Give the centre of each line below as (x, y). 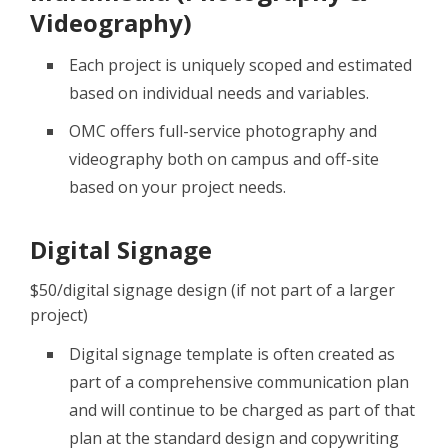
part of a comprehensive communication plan (239, 381)
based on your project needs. (177, 186)
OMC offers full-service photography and (223, 130)
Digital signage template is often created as (232, 353)
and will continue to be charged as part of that (242, 409)
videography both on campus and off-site (224, 158)
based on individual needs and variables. (219, 92)
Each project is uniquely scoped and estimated (240, 64)
